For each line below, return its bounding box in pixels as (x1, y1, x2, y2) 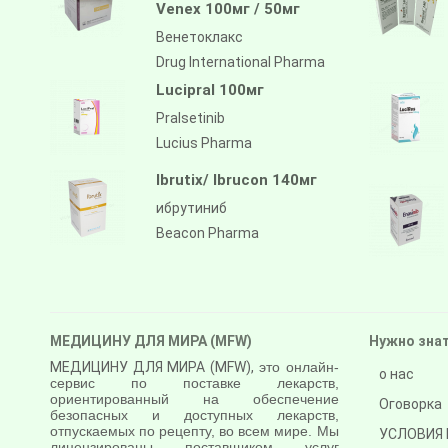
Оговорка (378, 395, 442, 412)
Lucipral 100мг (156, 80, 264, 99)
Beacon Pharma (156, 224, 259, 241)
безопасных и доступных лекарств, (50, 406, 339, 423)
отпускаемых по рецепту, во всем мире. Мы (50, 422, 339, 439)
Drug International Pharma (156, 53, 325, 70)
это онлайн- (259, 358, 339, 375)
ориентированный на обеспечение (50, 390, 339, 407)
